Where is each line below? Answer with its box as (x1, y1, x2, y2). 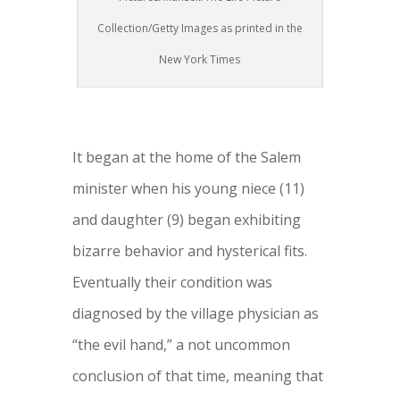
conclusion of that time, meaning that (71, 365, 323, 386)
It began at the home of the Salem (71, 146, 301, 167)
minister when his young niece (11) (71, 178, 304, 198)
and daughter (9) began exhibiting (71, 209, 301, 229)
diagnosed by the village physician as (71, 303, 319, 323)
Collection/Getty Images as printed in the (96, 20, 303, 36)
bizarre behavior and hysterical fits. (71, 240, 307, 261)
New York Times (159, 51, 241, 67)
